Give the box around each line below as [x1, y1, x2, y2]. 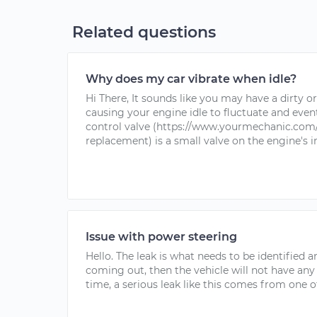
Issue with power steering [86, 230, 237, 243]
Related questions [72, 23, 216, 42]
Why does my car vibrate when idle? [86, 72, 296, 86]
